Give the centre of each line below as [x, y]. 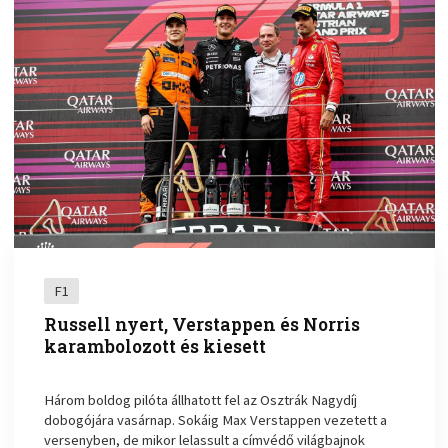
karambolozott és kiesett [155, 347]
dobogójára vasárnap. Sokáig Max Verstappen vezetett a [216, 420]
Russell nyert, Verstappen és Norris [202, 325]
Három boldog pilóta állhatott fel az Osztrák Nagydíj [201, 400]
